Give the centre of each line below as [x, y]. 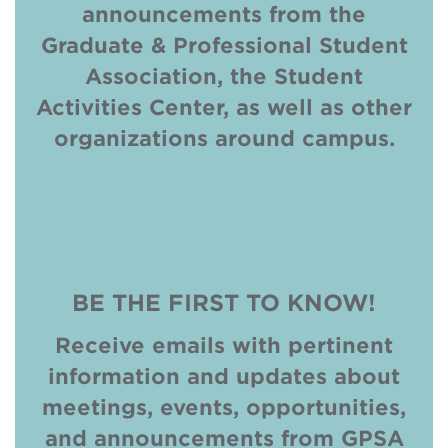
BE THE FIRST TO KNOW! [224, 302]
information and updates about [224, 376]
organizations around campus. [224, 138]
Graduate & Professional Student [224, 45]
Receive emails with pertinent [224, 345]
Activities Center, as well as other [224, 107]
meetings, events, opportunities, [224, 407]
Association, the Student [224, 76]
